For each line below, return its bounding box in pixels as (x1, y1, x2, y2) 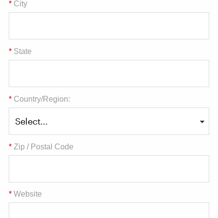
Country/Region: (14, 94, 70, 103)
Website (14, 190, 42, 199)
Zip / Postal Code (14, 142, 73, 151)
